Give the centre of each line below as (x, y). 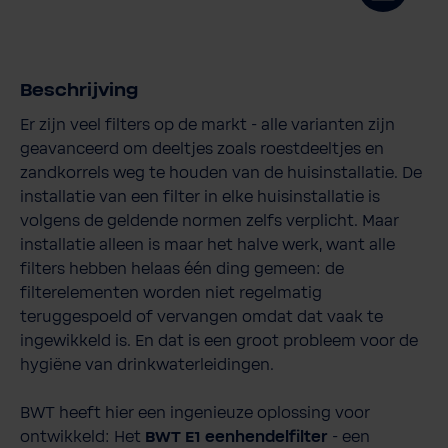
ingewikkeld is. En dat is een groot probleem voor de (219, 340)
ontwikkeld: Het (82, 436)
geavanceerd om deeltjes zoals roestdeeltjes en (202, 148)
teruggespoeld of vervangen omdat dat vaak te (201, 316)
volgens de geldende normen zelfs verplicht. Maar (209, 220)
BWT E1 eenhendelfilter (236, 436)
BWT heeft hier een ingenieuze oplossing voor (195, 412)
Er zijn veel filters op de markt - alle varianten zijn (207, 124)
